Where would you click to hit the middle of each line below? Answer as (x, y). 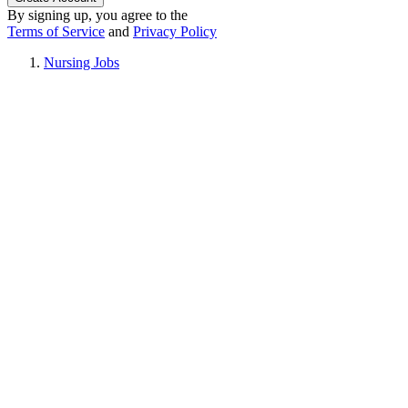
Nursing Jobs (82, 62)
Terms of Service (56, 31)
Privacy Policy (175, 31)
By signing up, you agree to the (97, 15)
